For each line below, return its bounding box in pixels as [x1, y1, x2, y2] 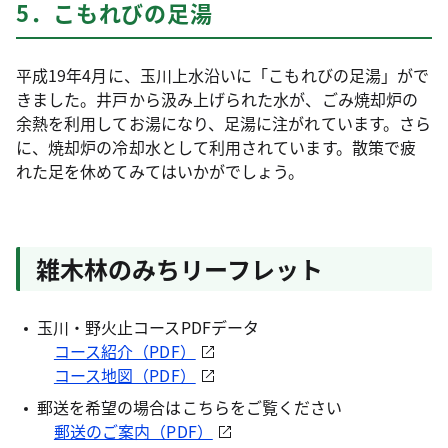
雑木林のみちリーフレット [36, 250, 323, 286]
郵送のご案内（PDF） [53, 418, 213, 443]
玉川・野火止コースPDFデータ [36, 314, 259, 339]
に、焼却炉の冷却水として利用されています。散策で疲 [16, 134, 416, 159]
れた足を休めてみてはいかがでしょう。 [16, 158, 305, 183]
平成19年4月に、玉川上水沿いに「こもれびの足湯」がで [16, 62, 430, 87]
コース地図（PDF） [53, 362, 196, 387]
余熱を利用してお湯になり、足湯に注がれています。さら [16, 110, 432, 135]
